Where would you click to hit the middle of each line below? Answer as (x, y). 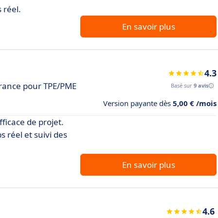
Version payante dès (138, 103)
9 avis (201, 85)
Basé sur (182, 85)
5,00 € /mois (195, 103)
